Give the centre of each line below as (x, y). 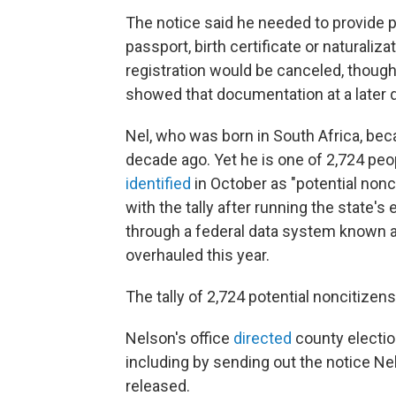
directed (263, 338)
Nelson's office (179, 338)
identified (158, 183)
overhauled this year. (198, 255)
